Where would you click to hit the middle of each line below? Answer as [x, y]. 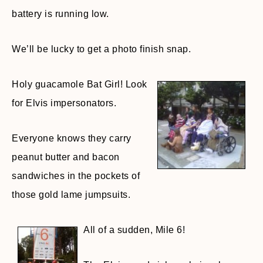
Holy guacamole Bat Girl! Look [80, 84]
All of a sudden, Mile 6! [134, 230]
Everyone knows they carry [72, 138]
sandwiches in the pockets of [76, 176]
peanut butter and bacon [66, 157]
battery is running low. [60, 14]
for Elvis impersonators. [64, 103]
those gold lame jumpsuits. [71, 195]
